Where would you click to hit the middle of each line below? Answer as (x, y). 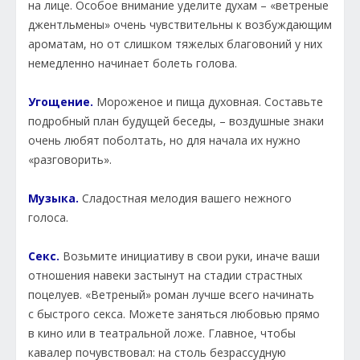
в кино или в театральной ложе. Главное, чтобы (162, 333)
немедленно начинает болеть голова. (133, 63)
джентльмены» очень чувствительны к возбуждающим (180, 25)
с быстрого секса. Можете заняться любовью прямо (174, 314)
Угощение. (61, 102)
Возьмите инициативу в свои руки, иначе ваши (190, 256)
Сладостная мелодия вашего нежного (187, 198)
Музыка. (55, 198)
